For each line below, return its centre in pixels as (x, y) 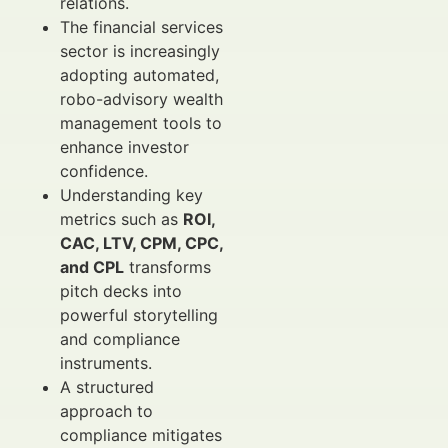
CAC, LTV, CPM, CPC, (141, 243)
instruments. (106, 363)
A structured (107, 387)
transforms (167, 267)
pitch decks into (121, 291)
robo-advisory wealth (141, 99)
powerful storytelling (139, 315)
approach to (106, 411)
